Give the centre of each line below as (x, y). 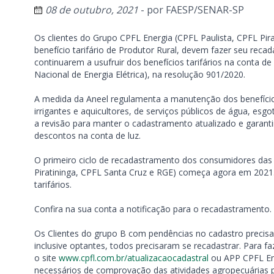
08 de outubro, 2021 (92, 10)
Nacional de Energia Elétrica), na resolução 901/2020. (140, 74)
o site (46, 258)
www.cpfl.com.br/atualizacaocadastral (134, 258)
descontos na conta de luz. (87, 135)
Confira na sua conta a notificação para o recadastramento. (153, 209)
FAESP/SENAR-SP (205, 10)
